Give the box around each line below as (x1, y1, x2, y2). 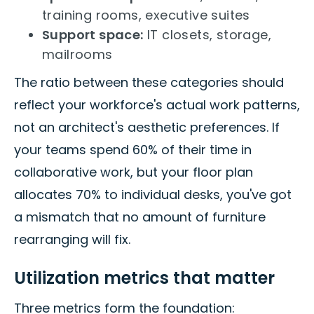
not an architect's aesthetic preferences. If (14, 118, 280, 137)
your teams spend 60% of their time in (14, 141, 252, 159)
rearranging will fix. (14, 231, 130, 249)
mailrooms (42, 46, 113, 64)
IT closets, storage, (143, 26, 272, 44)
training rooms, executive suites (42, 6, 250, 25)
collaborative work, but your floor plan (14, 163, 253, 182)
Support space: (42, 26, 144, 44)
